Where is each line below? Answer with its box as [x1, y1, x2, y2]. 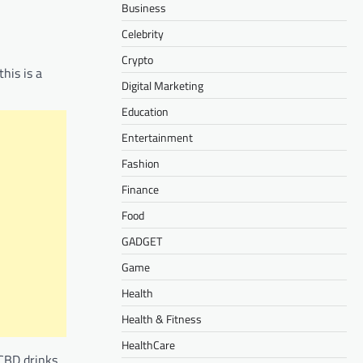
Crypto [122, 50, 153, 68]
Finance [122, 180, 159, 198]
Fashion [122, 154, 160, 172]
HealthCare [122, 335, 175, 353]
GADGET [122, 232, 162, 250]
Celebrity [122, 24, 164, 42]
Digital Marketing [122, 76, 203, 94]
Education [122, 102, 169, 120]
